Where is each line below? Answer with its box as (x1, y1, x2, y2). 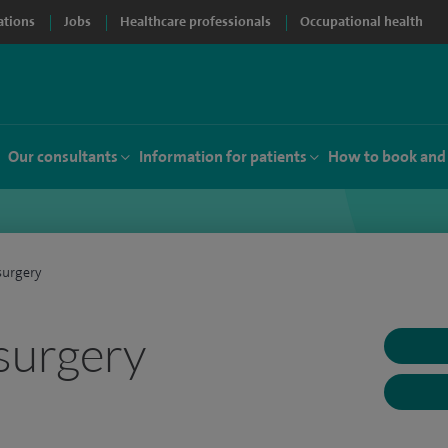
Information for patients (139, 146, 307, 167)
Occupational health (300, 13, 423, 30)
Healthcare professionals (120, 13, 271, 30)
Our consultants (8, 146, 118, 167)
